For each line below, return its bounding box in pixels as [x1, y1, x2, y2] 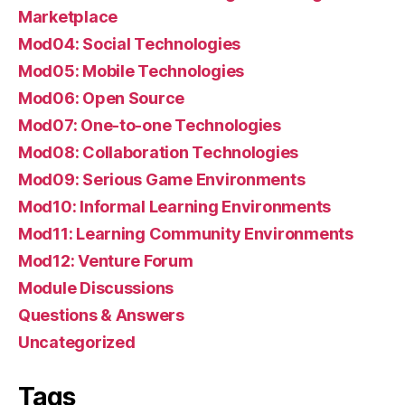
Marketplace [18, 6, 118, 26]
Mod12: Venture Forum [18, 250, 193, 270]
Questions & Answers [18, 305, 184, 325]
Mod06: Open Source [18, 88, 185, 108]
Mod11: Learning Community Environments [18, 223, 353, 243]
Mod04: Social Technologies [18, 33, 240, 53]
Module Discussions [18, 278, 174, 297]
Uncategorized [18, 332, 136, 352]
